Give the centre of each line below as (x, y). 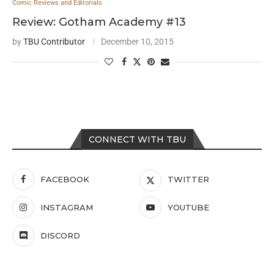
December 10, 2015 (137, 42)
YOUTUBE (189, 207)
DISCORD (60, 235)
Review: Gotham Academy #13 (99, 22)
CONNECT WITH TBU (137, 139)
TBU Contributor (54, 42)
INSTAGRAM (67, 207)
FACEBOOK (65, 179)
